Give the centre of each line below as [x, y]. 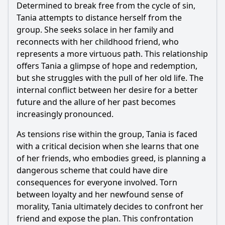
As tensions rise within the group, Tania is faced [107, 134]
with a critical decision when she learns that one [108, 146]
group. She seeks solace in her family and [95, 30]
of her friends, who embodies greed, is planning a [111, 158]
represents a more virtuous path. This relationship [112, 54]
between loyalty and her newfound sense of [100, 194]
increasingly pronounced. [65, 114]
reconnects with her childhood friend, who [98, 42]
